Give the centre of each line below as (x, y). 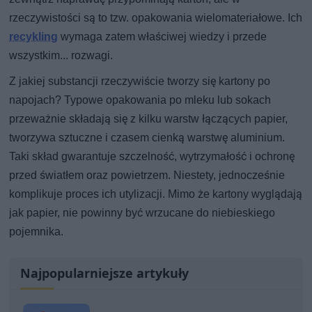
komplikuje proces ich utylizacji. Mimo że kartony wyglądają (156, 194)
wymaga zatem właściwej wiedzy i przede (163, 36)
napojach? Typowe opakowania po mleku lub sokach (140, 100)
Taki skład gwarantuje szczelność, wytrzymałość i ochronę (152, 156)
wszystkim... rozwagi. (61, 55)
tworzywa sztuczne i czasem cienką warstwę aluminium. (147, 137)
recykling (34, 36)
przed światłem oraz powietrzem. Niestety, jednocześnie (147, 175)
